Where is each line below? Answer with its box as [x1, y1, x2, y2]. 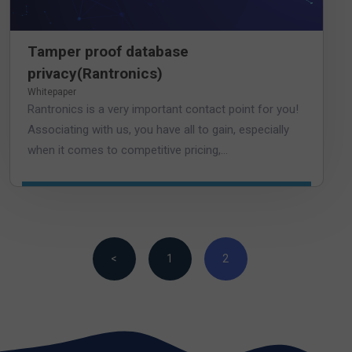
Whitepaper [27, 86, 76, 98]
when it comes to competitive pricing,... [27, 143, 228, 158]
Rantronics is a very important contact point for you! [27, 102, 299, 117]
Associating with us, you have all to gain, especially [27, 123, 289, 137]
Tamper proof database [27, 42, 189, 61]
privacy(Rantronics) [27, 64, 163, 83]
